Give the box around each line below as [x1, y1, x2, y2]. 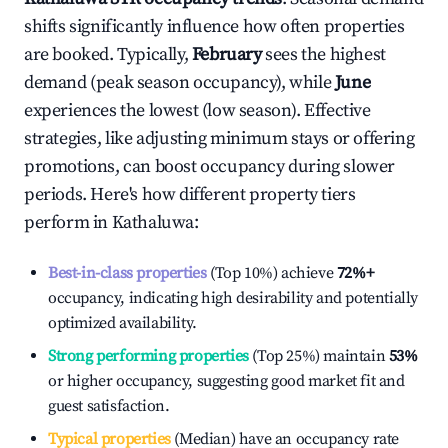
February [191, 43, 262, 66]
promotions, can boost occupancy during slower [24, 155, 396, 178]
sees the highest [265, 43, 386, 66]
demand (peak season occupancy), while [24, 71, 335, 94]
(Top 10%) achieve [206, 263, 334, 283]
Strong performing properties [48, 346, 249, 366]
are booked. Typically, [24, 43, 192, 66]
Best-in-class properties [48, 263, 207, 283]
